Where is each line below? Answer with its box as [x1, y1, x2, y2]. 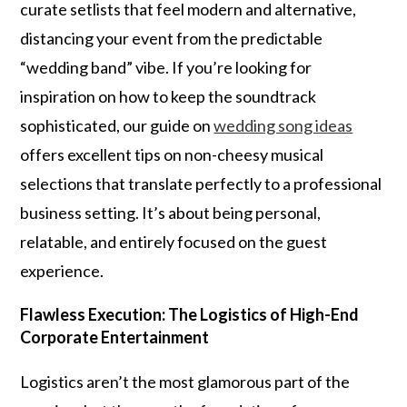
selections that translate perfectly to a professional [20, 174, 382, 194]
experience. [20, 261, 104, 281]
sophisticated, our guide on [20, 115, 214, 135]
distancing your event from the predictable [20, 28, 323, 48]
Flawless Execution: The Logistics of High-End [20, 304, 360, 324]
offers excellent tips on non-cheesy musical [20, 144, 324, 164]
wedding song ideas [213, 115, 353, 135]
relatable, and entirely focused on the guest [20, 232, 328, 252]
